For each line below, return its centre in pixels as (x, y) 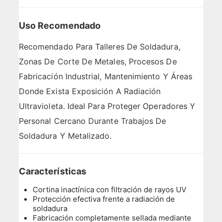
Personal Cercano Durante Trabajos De (92, 121)
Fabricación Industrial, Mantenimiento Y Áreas (106, 77)
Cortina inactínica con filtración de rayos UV (110, 190)
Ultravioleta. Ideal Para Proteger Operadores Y (107, 106)
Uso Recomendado (59, 26)
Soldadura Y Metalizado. (65, 136)
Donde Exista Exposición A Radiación (90, 91)
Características (52, 171)
